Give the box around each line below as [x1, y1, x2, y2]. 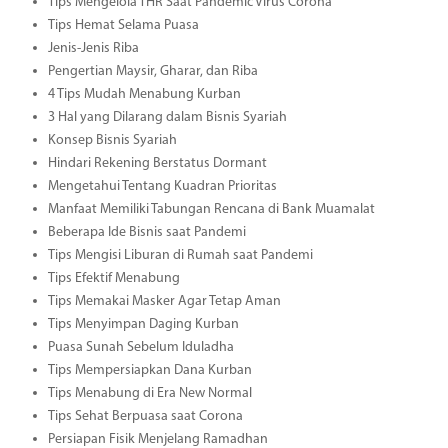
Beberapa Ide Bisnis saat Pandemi [47, 224, 246, 240]
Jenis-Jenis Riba [47, 40, 139, 56]
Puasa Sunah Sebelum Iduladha [47, 339, 234, 355]
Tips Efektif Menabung [47, 270, 180, 286]
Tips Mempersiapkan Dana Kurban [47, 362, 252, 378]
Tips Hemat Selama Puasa [47, 17, 199, 33]
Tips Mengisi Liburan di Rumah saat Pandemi [47, 247, 313, 263]
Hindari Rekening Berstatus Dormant [47, 155, 267, 171]
